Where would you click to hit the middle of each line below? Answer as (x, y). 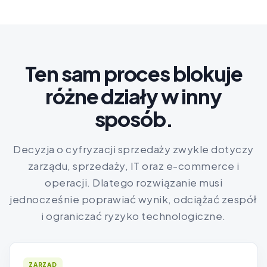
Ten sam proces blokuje (133, 74)
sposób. (133, 119)
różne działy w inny (133, 97)
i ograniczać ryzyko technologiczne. (133, 216)
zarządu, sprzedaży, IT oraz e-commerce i (133, 166)
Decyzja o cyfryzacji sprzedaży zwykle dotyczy (133, 149)
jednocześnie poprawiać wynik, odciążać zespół (133, 199)
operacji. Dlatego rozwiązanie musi (133, 183)
